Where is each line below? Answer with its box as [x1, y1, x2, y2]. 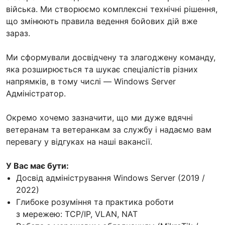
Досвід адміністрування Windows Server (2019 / [16, 172, 205, 183]
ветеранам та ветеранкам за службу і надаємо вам [6, 124, 211, 135]
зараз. [6, 28, 30, 38]
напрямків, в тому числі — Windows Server [6, 76, 176, 86]
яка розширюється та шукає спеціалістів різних [6, 64, 198, 74]
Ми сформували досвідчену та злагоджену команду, [6, 52, 215, 62]
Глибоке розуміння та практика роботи [16, 196, 174, 207]
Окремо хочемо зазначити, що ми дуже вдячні [6, 112, 193, 123]
